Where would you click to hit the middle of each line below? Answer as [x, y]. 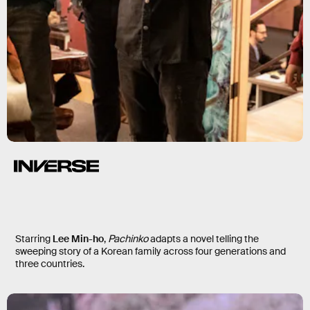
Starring [34, 239]
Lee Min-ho [78, 239]
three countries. [50, 264]
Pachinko [129, 239]
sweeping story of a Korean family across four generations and [151, 251]
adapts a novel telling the [204, 239]
